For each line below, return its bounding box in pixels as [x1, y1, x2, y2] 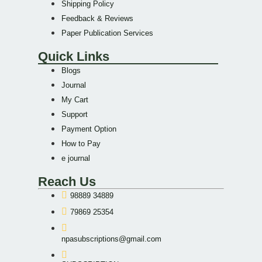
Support [61, 109, 88, 119]
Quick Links [38, 49, 109, 64]
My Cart [61, 95, 88, 104]
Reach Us [38, 174, 96, 189]
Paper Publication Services [61, 28, 153, 37]
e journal [61, 153, 90, 163]
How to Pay [61, 139, 101, 148]
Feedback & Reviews [61, 13, 133, 23]
